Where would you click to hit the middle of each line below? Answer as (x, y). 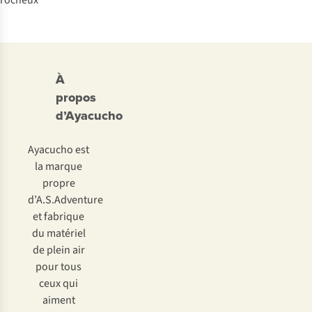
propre (58, 183)
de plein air (58, 250)
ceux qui (58, 283)
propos (76, 97)
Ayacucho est (58, 150)
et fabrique (58, 217)
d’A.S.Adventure (65, 200)
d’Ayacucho (89, 116)
